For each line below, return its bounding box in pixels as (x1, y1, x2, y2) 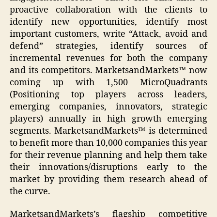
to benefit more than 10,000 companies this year (10, 137, 207, 149)
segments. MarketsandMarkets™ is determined (10, 125, 207, 137)
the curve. (10, 186, 50, 197)
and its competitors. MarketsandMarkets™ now (10, 64, 207, 76)
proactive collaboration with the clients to (10, 4, 207, 15)
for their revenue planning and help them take (10, 149, 207, 161)
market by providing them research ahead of (10, 173, 207, 185)
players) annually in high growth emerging (10, 113, 207, 124)
